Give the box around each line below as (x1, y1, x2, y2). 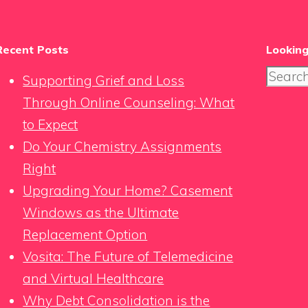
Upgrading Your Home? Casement (23, 181, 233, 199)
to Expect (23, 115, 78, 133)
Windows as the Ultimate (23, 203, 179, 221)
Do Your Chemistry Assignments (23, 137, 222, 155)
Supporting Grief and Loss (23, 71, 185, 89)
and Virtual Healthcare (23, 269, 164, 287)
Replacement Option (23, 225, 148, 243)
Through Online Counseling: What (23, 93, 235, 111)
